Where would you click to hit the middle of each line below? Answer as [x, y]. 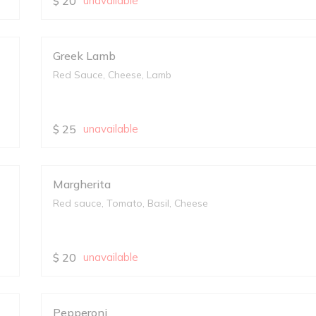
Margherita [82, 184]
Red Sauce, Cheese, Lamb [113, 75]
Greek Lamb [85, 56]
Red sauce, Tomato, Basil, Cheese [131, 203]
